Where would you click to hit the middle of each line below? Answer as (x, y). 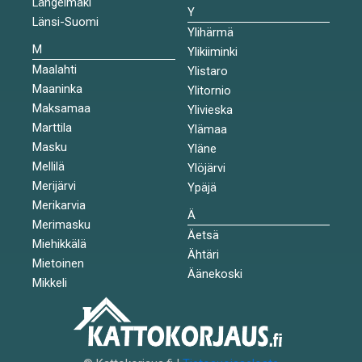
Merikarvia (59, 205)
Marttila (52, 127)
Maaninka (57, 88)
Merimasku (61, 224)
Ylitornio (209, 90)
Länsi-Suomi (65, 21)
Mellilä (48, 166)
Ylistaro (207, 71)
